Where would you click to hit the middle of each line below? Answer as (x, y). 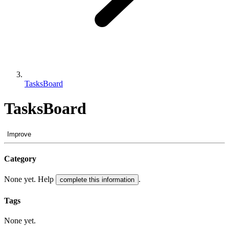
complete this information (97, 180)
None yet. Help (30, 179)
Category (20, 159)
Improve (19, 134)
